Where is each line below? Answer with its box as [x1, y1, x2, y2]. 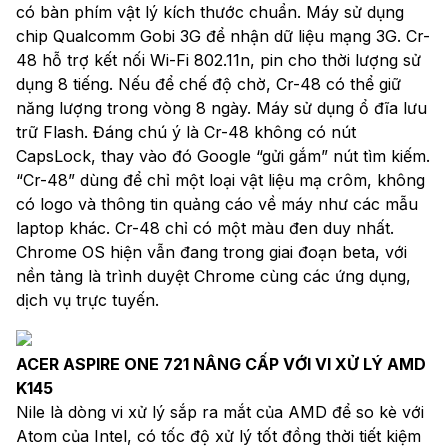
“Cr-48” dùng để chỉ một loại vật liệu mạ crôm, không [16, 169, 425, 190]
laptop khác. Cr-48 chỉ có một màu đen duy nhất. [16, 217, 394, 238]
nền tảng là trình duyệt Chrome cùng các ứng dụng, [16, 265, 411, 286]
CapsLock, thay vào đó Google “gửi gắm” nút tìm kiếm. [16, 145, 430, 166]
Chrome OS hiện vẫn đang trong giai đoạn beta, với [16, 241, 407, 262]
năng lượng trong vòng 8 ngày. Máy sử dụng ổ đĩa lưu [16, 97, 427, 118]
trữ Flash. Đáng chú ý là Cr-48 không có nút [16, 121, 356, 142]
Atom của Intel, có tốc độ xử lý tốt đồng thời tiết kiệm [16, 425, 421, 446]
